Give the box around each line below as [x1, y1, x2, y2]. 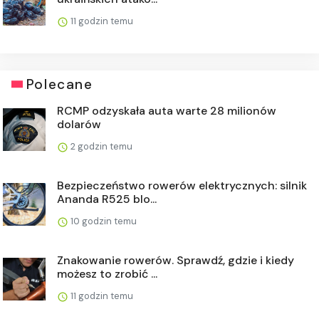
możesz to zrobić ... [57, 266, 157, 281]
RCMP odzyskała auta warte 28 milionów [57, 103, 276, 118]
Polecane [26, 75, 93, 93]
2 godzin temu [68, 140, 132, 152]
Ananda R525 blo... [57, 191, 157, 206]
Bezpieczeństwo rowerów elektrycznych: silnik [57, 177, 307, 193]
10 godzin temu [68, 214, 137, 227]
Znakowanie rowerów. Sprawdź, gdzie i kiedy [57, 252, 294, 268]
